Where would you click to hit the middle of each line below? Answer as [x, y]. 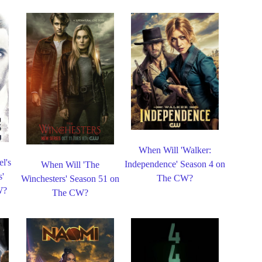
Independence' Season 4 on [175, 164]
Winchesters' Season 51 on [70, 178]
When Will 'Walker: [175, 150]
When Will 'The [70, 164]
